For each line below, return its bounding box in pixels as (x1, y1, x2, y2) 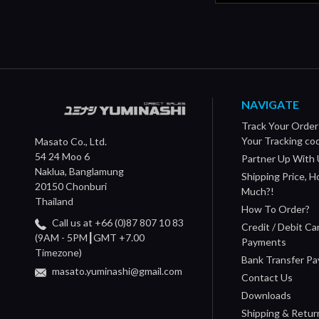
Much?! (241, 185, 275, 198)
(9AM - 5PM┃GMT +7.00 (35, 231, 145, 244)
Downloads (241, 289, 292, 302)
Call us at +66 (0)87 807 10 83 (50, 216, 184, 229)
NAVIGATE (241, 98, 300, 112)
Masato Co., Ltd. (35, 135, 107, 148)
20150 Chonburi (35, 180, 107, 193)
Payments (241, 236, 287, 249)
